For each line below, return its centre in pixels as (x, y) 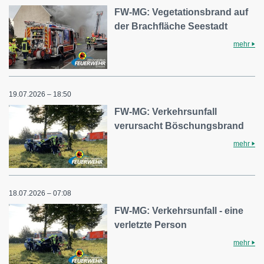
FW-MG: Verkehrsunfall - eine (179, 210)
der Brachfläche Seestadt (171, 27)
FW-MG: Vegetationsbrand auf (181, 12)
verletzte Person (151, 225)
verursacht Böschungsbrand (179, 126)
